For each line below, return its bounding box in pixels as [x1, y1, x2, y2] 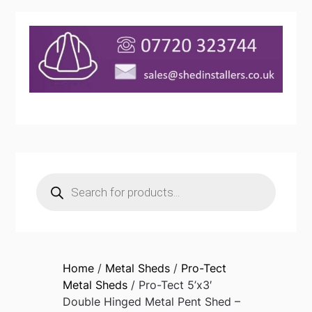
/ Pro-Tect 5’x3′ [127, 278, 212, 292]
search [36, 182, 72, 197]
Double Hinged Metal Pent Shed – [62, 295, 240, 309]
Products [36, 171, 85, 186]
